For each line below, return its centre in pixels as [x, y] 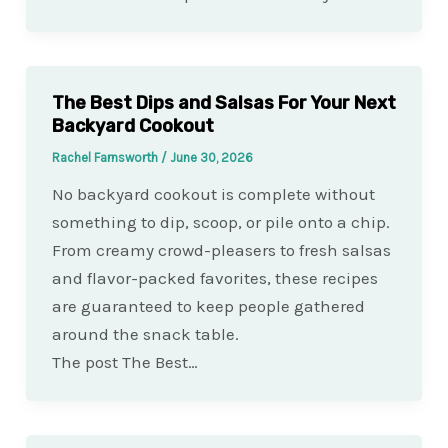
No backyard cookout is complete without [213, 193]
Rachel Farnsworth [106, 157]
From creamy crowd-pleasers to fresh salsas [221, 249]
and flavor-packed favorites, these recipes [214, 277]
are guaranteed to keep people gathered [208, 305]
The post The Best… [124, 361]
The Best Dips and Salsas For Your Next [223, 102]
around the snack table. [145, 333]
